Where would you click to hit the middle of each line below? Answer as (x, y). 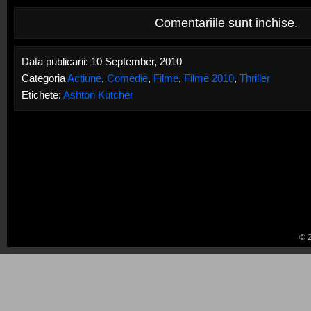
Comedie (127, 78)
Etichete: (42, 95)
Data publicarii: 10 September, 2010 (101, 62)
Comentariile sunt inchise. (226, 23)
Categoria (44, 78)
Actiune (84, 78)
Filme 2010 (209, 78)
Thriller (254, 78)
